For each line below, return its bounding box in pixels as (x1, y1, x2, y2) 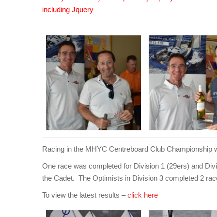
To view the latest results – (42, 191, 127, 199)
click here (127, 191, 158, 199)
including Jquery (42, 5, 93, 14)
